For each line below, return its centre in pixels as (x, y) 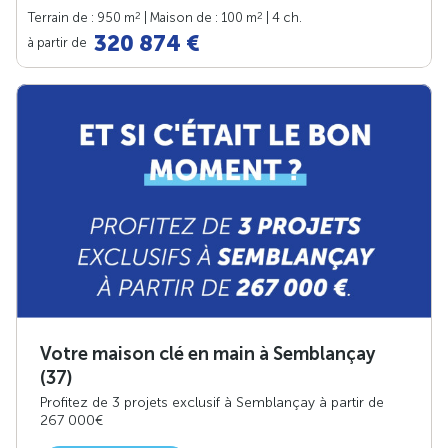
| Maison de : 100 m (199, 17)
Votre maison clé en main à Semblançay (207, 354)
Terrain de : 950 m (81, 17)
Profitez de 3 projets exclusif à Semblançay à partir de (212, 403)
